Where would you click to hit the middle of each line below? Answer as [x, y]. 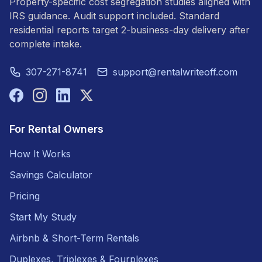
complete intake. [46, 44]
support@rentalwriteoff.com [175, 72]
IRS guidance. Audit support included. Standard [114, 15]
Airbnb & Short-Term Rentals [74, 238]
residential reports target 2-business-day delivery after [130, 30]
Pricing [25, 196]
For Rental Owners [56, 129]
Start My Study [43, 217]
